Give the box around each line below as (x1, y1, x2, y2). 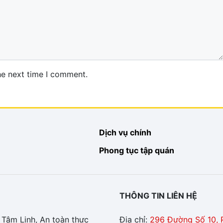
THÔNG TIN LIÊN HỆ (119, 191, 197, 201)
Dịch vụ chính (99, 127, 151, 138)
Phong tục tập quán (99, 145, 174, 156)
